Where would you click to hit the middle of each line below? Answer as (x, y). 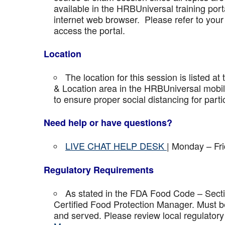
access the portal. (89, 30)
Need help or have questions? (108, 123)
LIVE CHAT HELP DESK (116, 146)
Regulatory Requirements (99, 170)
